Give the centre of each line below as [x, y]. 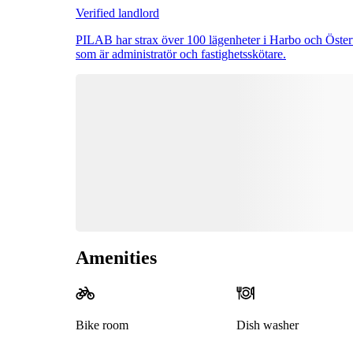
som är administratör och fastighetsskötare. [181, 54]
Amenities [116, 257]
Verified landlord [117, 13]
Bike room [102, 325]
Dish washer [267, 325]
